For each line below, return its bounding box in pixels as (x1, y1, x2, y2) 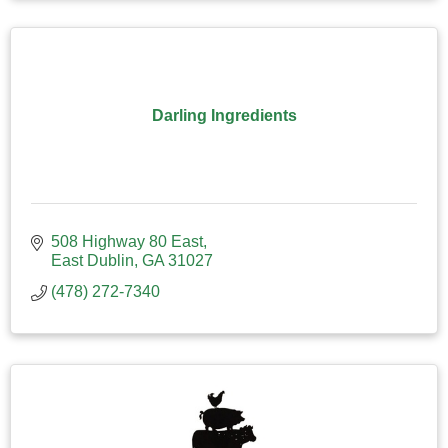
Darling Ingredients (151, 106, 297, 124)
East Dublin (51, 251, 134, 269)
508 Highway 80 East (51, 232, 203, 250)
